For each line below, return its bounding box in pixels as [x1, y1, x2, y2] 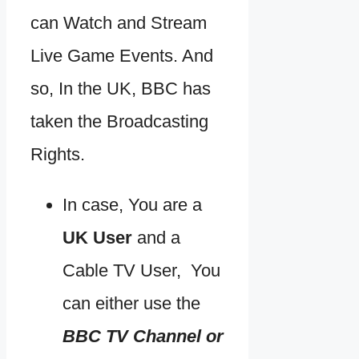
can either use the [63, 292, 200, 313]
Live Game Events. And [30, 45, 213, 66]
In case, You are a [63, 194, 202, 215]
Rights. [30, 143, 85, 164]
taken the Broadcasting [30, 111, 208, 131]
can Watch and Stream [30, 12, 207, 33]
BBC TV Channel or [63, 325, 224, 346]
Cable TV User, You [63, 260, 220, 280]
